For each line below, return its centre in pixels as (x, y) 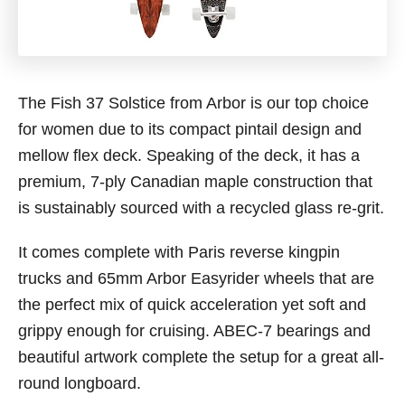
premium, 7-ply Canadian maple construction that (195, 182)
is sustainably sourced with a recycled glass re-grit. (201, 208)
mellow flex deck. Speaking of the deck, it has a (189, 155)
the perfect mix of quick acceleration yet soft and (192, 305)
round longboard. (80, 383)
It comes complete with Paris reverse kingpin (179, 252)
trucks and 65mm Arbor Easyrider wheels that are (196, 278)
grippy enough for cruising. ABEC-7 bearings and (194, 331)
